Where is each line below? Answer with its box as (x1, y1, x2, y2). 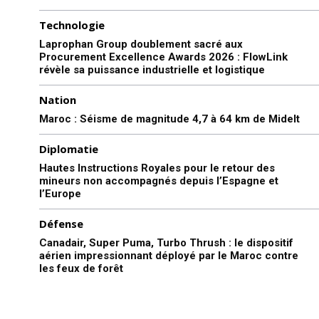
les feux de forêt (39, 262, 123, 276)
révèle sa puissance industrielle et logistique (39, 63, 265, 77)
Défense (39, 216, 83, 231)
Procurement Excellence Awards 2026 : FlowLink (39, 51, 288, 64)
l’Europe (39, 187, 81, 201)
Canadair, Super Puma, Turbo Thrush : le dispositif (39, 236, 293, 250)
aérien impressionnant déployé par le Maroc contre (39, 249, 298, 263)
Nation (39, 93, 76, 108)
